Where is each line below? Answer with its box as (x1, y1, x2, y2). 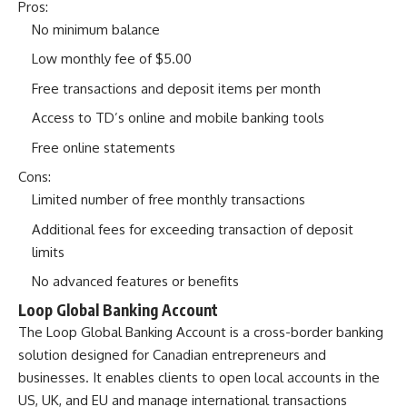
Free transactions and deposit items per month (32, 79, 321, 97)
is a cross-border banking (226, 323, 383, 341)
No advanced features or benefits (32, 273, 239, 291)
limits (32, 243, 65, 261)
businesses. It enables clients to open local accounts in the (18, 368, 380, 386)
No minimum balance (32, 20, 160, 38)
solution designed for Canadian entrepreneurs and (18, 345, 326, 363)
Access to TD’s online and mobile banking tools (32, 109, 324, 127)
